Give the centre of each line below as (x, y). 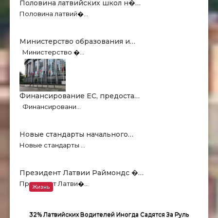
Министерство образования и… (77, 42)
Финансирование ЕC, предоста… (80, 96)
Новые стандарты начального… (76, 135)
